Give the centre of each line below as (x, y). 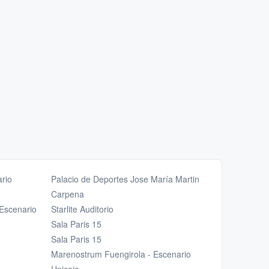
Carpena (67, 194)
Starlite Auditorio (82, 209)
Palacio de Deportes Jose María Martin (125, 179)
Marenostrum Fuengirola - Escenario (121, 254)
